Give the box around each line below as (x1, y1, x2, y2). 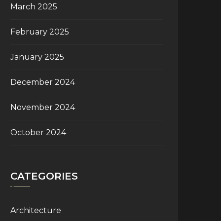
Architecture (10, 206, 61, 215)
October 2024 (10, 128, 66, 137)
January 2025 (10, 52, 64, 62)
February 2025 (10, 27, 69, 37)
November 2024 (10, 103, 75, 112)
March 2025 (10, 2, 57, 11)
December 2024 (10, 77, 75, 87)
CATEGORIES (10, 170, 78, 182)
